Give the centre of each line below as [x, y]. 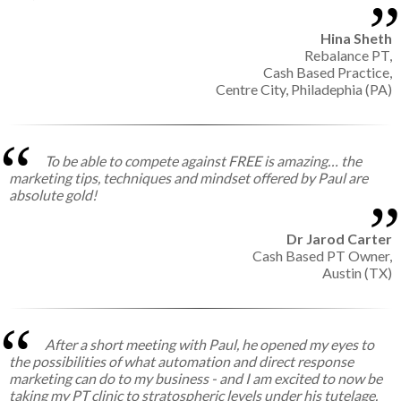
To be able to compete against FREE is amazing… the [203, 161]
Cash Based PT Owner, [322, 256]
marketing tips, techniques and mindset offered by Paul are [188, 178]
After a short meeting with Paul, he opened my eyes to [209, 345]
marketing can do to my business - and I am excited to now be [196, 379]
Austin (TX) [357, 273]
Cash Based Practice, [328, 73]
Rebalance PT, [348, 55]
